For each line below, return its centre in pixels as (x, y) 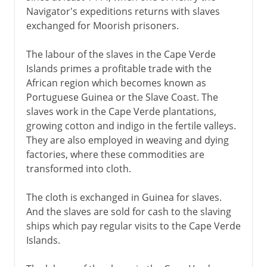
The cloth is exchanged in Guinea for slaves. (124, 197)
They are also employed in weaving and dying (127, 140)
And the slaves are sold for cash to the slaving (128, 211)
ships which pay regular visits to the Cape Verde (133, 226)
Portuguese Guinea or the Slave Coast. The (122, 97)
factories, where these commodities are (115, 154)
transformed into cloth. (78, 168)
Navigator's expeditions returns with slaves (123, 11)
